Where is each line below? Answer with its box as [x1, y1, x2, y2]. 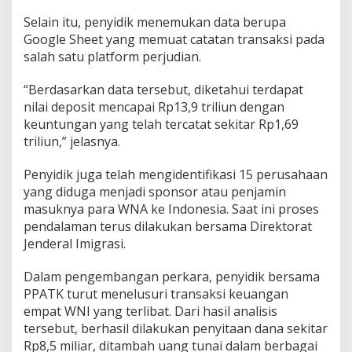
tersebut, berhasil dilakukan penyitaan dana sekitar [24, 319, 328, 337]
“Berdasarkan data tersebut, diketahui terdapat [24, 80, 303, 98]
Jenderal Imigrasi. [24, 234, 126, 252]
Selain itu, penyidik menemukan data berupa [24, 13, 286, 31]
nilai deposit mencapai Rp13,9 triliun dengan [24, 97, 284, 115]
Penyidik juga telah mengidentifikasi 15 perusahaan [24, 165, 328, 183]
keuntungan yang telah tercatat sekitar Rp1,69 [24, 115, 299, 133]
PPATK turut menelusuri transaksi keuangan [24, 284, 288, 302]
